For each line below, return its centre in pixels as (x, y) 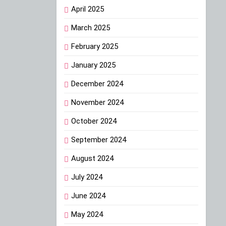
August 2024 (92, 159)
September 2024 (99, 140)
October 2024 (94, 121)
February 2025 (95, 47)
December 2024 (97, 84)
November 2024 (97, 103)
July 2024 (87, 177)
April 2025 (88, 9)
